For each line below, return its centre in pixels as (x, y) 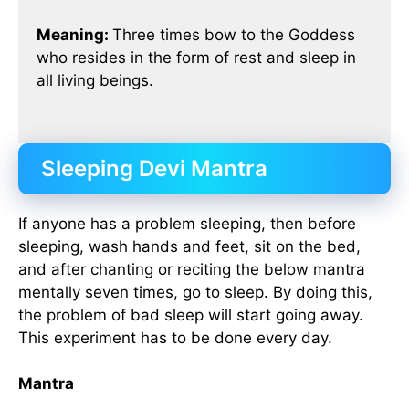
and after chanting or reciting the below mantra (192, 269)
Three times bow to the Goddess (234, 35)
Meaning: (74, 35)
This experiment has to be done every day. (175, 337)
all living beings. (95, 81)
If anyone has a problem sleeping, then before (187, 223)
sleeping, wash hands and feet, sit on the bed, (189, 246)
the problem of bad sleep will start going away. (191, 315)
